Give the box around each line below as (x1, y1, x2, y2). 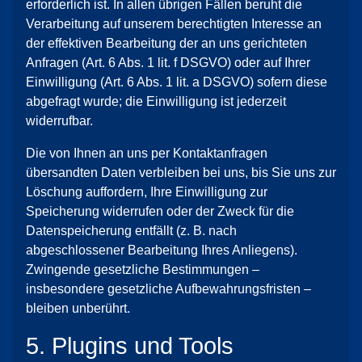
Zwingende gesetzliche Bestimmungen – (26, 263, 259, 276)
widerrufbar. (26, 114, 93, 128)
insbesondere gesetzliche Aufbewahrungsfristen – (26, 282, 311, 296)
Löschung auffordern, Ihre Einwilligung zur (26, 185, 267, 199)
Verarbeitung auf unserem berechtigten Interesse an (26, 17, 322, 31)
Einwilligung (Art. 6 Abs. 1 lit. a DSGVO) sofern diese (26, 75, 327, 89)
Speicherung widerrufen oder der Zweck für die (26, 204, 294, 218)
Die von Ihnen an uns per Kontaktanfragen (26, 146, 267, 160)
